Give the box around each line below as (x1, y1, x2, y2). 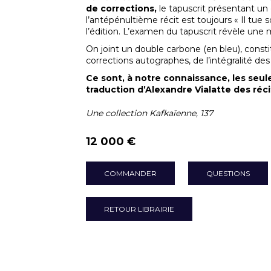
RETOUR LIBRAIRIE (103, 204, 174, 214)
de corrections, (85, 3, 157, 14)
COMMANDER (103, 169, 157, 178)
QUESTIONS (206, 169, 250, 178)
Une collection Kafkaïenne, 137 (85, 108, 213, 119)
